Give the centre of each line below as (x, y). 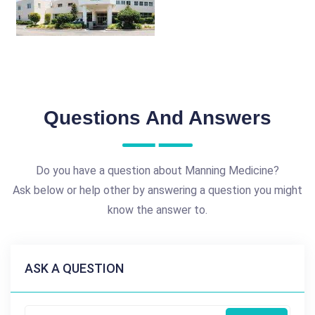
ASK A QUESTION (74, 268)
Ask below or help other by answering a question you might (157, 190)
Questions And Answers (157, 117)
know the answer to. (157, 210)
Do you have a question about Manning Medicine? (157, 170)
